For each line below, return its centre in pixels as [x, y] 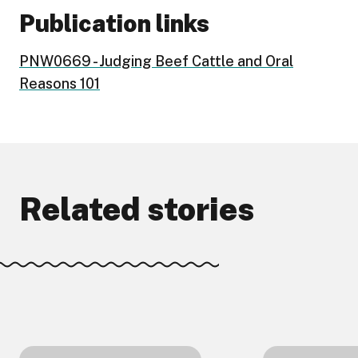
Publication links [114, 24]
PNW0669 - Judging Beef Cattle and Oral [156, 62]
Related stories [137, 209]
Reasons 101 [60, 84]
